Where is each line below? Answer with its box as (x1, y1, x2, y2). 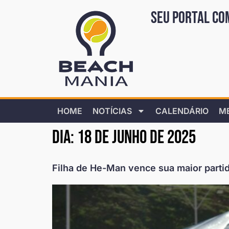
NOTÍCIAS (93, 106, 132, 116)
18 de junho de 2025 (77, 127, 196, 149)
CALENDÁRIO (155, 106, 209, 116)
